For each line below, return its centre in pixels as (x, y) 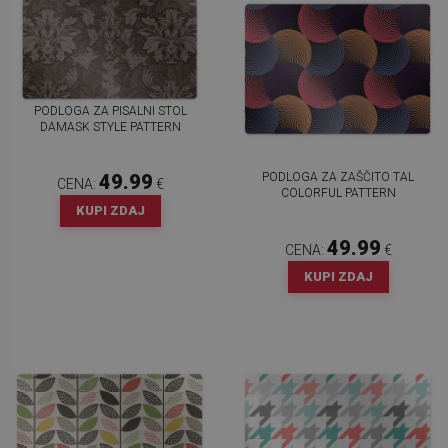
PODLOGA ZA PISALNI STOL (110, 111)
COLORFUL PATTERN (338, 192)
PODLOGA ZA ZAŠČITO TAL (338, 176)
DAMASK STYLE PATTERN (110, 127)
